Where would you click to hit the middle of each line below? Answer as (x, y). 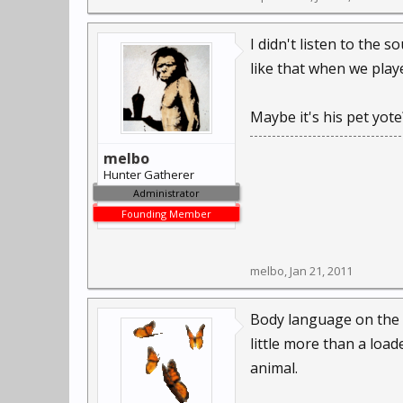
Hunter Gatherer (149, 175)
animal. (274, 368)
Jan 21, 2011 (321, 271)
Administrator (166, 193)
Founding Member (166, 214)
